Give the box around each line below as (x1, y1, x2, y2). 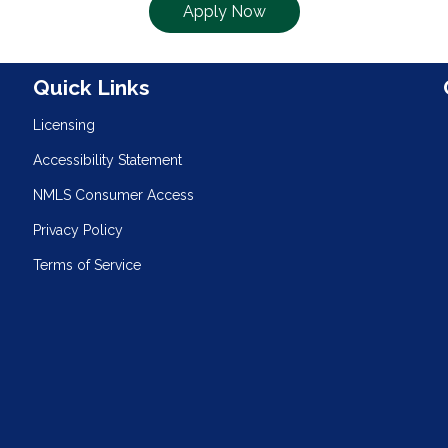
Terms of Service (33, 256, 142, 273)
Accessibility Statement (33, 151, 183, 168)
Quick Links (33, 74, 151, 100)
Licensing (33, 116, 96, 133)
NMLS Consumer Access (33, 186, 195, 203)
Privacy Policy (33, 221, 124, 238)
